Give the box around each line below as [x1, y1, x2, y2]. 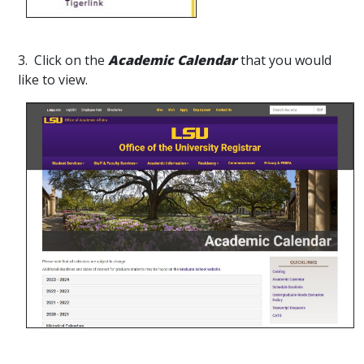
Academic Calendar [108, 51, 237, 69]
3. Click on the [18, 51, 108, 69]
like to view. [18, 71, 88, 89]
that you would [237, 51, 331, 69]
